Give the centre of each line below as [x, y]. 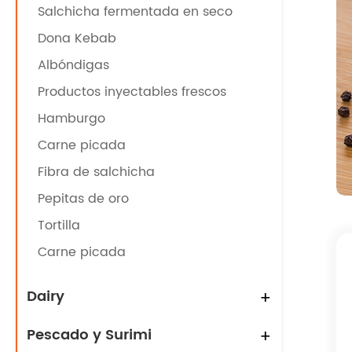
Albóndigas [73, 65]
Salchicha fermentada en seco [135, 12]
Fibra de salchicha [96, 172]
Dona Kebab [77, 38]
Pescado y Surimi [89, 335]
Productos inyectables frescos [132, 92]
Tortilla [59, 225]
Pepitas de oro [83, 199]
